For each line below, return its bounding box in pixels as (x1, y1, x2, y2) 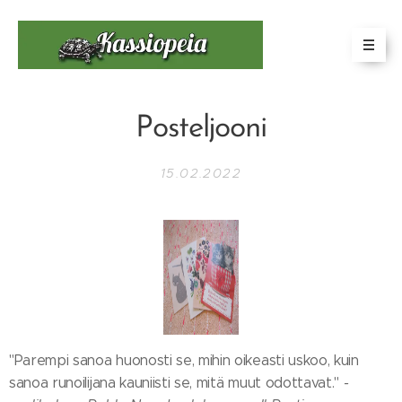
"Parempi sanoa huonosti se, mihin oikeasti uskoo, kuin (9, 351, 359, 369)
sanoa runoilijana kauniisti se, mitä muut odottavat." (9, 373, 344, 391)
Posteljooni (135, 113, 267, 144)
